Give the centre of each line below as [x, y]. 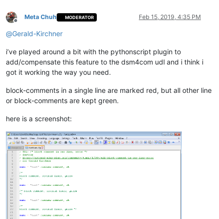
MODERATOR [80, 17]
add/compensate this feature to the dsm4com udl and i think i [105, 62]
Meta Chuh [41, 17]
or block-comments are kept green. [62, 101]
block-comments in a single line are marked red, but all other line [109, 90]
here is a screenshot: [39, 119]
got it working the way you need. [58, 72]
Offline [24, 24]
